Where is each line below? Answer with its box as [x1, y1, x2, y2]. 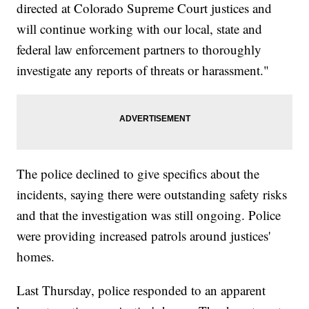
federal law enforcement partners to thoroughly [17, 41, 262, 59]
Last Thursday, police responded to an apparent [17, 281, 266, 299]
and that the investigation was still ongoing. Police [17, 206, 281, 224]
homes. [17, 248, 55, 266]
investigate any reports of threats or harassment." [17, 61, 270, 79]
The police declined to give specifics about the [17, 165, 260, 183]
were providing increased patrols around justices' [17, 227, 271, 245]
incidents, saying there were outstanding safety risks [17, 186, 288, 203]
